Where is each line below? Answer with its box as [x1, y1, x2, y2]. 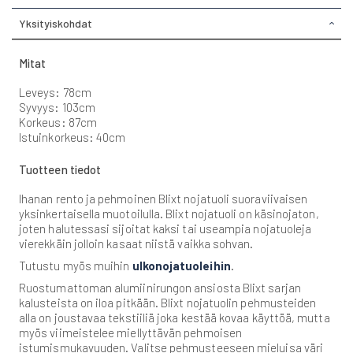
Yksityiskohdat [19, 16, 92, 30]
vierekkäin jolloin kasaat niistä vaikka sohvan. [19, 236, 254, 251]
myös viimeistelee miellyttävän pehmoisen [19, 325, 242, 340]
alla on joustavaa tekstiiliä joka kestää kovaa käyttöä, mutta [19, 310, 330, 325]
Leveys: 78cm [19, 84, 91, 99]
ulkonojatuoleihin [132, 258, 231, 273]
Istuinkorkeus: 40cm [19, 129, 126, 144]
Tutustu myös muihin [19, 258, 132, 273]
